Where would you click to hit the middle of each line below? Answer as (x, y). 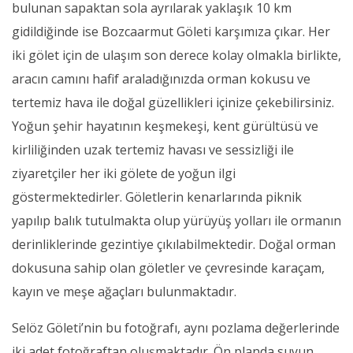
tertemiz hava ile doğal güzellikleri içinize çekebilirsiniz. (173, 103)
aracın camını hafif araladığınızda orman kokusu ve (161, 79)
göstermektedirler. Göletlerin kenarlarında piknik (157, 197)
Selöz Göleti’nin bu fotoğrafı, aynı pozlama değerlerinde (176, 328)
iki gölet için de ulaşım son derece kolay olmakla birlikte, (176, 56)
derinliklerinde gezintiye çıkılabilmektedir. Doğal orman (174, 245)
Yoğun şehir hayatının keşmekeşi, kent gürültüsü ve (165, 126)
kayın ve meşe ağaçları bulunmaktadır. (124, 292)
